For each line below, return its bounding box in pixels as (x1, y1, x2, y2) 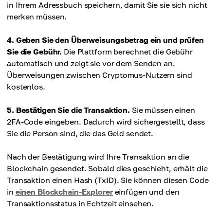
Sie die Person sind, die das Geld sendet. (7, 128, 154, 138)
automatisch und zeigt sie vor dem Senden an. (7, 58, 175, 68)
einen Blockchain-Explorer (15, 187, 113, 197)
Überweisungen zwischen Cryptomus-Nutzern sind (7, 70, 192, 80)
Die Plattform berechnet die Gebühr (62, 47, 193, 56)
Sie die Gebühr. (7, 47, 62, 56)
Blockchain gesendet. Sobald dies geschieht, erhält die (7, 163, 208, 173)
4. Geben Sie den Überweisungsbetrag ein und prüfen (7, 35, 204, 45)
